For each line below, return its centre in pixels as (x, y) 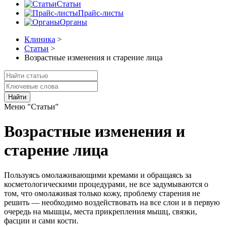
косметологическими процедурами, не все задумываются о (106, 184)
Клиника (40, 39)
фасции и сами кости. (41, 220)
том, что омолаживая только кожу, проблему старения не (102, 193)
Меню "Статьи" (31, 107)
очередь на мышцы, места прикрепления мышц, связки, (101, 211)
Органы (73, 22)
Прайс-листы (101, 13)
